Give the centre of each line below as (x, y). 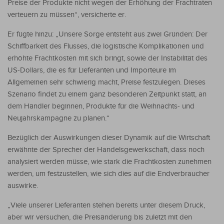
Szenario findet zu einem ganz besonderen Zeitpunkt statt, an (107, 94)
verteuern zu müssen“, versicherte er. (67, 14)
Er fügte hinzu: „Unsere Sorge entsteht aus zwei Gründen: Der (107, 34)
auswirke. (23, 185)
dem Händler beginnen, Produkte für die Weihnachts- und (101, 106)
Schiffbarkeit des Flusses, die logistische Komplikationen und (106, 46)
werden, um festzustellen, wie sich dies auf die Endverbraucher (108, 173)
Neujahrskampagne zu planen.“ (58, 118)
